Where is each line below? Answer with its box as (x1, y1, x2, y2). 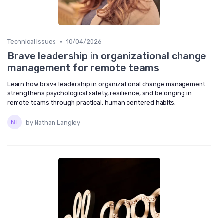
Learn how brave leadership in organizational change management (7, 80, 205, 88)
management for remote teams (7, 62, 159, 74)
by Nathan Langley (26, 118, 80, 126)
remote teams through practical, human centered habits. (7, 99, 176, 107)
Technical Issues (7, 38, 56, 46)
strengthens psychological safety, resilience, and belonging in (7, 90, 192, 97)
